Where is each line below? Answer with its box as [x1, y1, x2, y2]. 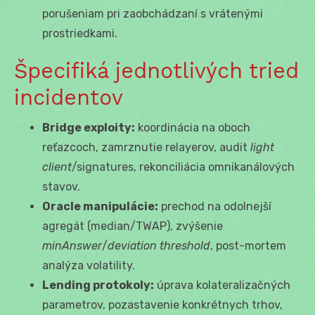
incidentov [14, 84, 123, 110]
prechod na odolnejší [158, 199, 271, 213]
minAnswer [42, 238, 102, 252]
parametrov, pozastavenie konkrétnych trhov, [42, 297, 283, 311]
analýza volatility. [42, 258, 135, 272]
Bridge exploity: [42, 120, 135, 134]
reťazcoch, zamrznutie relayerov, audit [42, 140, 250, 154]
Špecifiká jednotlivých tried [14, 58, 299, 83]
